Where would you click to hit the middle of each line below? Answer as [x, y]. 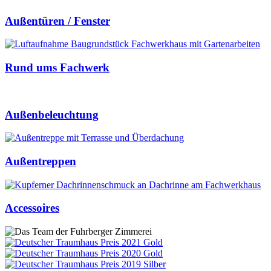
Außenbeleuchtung [52, 114]
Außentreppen [41, 161]
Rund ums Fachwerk [57, 68]
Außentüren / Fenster [57, 21]
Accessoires [32, 208]
